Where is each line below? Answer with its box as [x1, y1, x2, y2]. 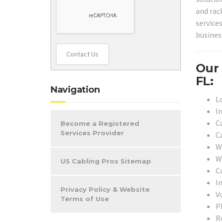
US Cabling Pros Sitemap [60, 157, 151, 165]
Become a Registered [60, 119, 139, 127]
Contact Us [66, 49, 99, 58]
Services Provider [60, 128, 124, 137]
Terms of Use [60, 194, 109, 203]
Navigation [51, 84, 100, 95]
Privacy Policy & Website [60, 185, 150, 193]
